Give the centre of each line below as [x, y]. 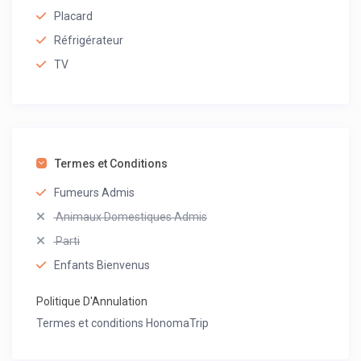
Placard [74, 17]
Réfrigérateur [89, 41]
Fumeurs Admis [95, 193]
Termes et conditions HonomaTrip [123, 324]
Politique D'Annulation [92, 302]
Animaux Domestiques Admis [131, 217]
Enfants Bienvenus [102, 266]
